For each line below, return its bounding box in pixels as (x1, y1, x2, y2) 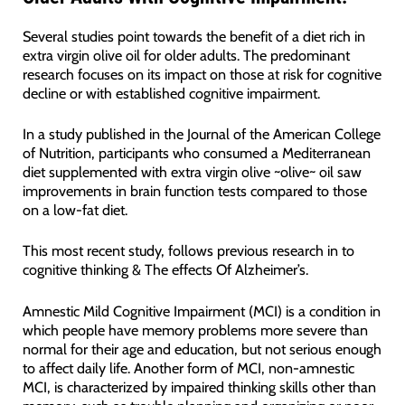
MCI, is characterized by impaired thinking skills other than (22, 377, 376, 396)
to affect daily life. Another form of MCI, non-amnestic (22, 358, 354, 377)
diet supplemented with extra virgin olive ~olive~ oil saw (22, 163, 362, 182)
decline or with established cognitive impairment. (22, 83, 320, 102)
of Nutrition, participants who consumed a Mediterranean (22, 144, 371, 163)
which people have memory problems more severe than (22, 320, 368, 339)
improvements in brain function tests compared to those (22, 182, 367, 201)
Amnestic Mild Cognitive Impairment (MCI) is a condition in (22, 301, 381, 320)
